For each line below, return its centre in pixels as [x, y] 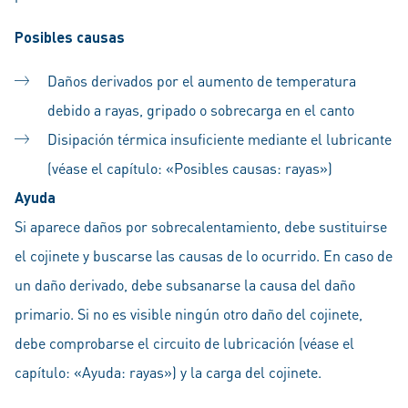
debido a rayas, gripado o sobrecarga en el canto [201, 110]
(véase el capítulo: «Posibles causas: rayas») [190, 168]
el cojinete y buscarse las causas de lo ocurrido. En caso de [204, 255]
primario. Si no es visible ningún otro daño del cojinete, [189, 314]
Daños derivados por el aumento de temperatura [202, 81]
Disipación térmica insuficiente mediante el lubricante [219, 139]
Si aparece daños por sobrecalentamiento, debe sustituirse [201, 226]
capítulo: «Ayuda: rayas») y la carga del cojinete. [168, 372]
